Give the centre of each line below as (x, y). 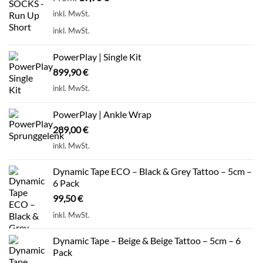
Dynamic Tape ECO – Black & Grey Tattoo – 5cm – (152, 171)
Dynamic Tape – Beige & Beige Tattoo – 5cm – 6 (147, 241)
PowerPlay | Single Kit (97, 56)
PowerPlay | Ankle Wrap (102, 114)
